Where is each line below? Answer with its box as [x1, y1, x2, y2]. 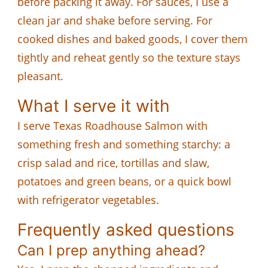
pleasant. [17, 68, 63, 83]
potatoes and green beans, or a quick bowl [17, 173, 232, 188]
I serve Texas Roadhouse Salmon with [17, 118, 208, 133]
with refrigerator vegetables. [17, 192, 159, 207]
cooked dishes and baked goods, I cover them [17, 31, 248, 46]
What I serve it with [17, 95, 170, 116]
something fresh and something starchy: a [17, 136, 230, 151]
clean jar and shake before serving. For [17, 13, 212, 28]
